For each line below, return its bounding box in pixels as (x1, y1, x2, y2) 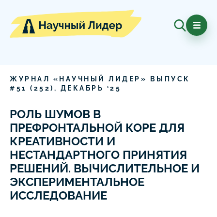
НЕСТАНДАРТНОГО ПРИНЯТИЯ (10, 148, 187, 162)
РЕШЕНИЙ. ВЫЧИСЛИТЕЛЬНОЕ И (10, 161, 200, 176)
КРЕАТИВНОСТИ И (10, 134, 115, 149)
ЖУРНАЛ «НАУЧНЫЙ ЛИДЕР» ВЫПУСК (10, 75, 190, 83)
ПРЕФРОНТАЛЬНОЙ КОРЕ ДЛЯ (10, 121, 185, 135)
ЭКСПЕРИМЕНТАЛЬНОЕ (10, 175, 144, 189)
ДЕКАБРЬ (60, 84, 104, 93)
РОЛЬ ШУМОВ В (10, 107, 101, 122)
